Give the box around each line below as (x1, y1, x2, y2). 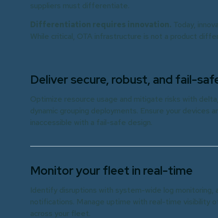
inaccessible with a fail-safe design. (30, 117, 152, 127)
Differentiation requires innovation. (30, 19, 171, 30)
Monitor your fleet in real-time (30, 163, 193, 178)
